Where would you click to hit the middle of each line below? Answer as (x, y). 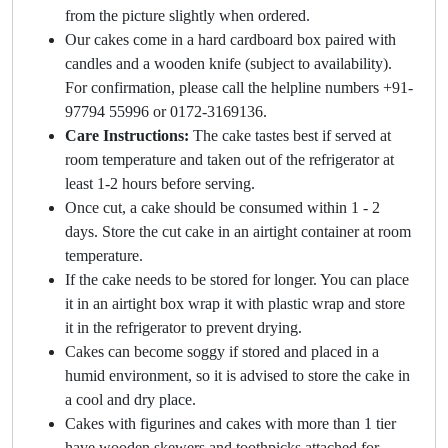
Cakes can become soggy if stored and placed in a (222, 352)
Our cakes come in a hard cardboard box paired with (230, 40)
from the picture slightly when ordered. (187, 16)
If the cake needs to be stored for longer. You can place (237, 280)
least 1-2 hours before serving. (160, 184)
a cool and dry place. (130, 400)
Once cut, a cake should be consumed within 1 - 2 (222, 208)
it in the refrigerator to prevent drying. (183, 328)
